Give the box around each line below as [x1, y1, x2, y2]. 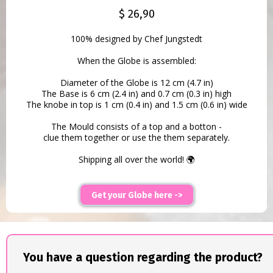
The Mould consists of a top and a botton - [51, 121, 222, 133]
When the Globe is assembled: [77, 55, 196, 67]
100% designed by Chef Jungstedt [71, 33, 202, 45]
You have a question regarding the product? [23, 250, 263, 265]
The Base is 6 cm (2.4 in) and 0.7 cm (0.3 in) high [41, 88, 232, 100]
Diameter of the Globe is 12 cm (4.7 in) [60, 77, 213, 89]
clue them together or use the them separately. [43, 132, 230, 144]
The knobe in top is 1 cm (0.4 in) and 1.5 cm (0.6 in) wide [26, 99, 247, 111]
